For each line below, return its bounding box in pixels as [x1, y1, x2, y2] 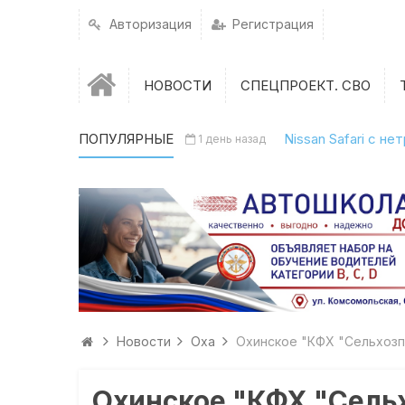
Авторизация [106, 15, 193, 32]
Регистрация [229, 15, 315, 32]
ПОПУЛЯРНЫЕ [79, 130, 174, 147]
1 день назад [197, 132, 266, 146]
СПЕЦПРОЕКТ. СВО [240, 77, 371, 94]
